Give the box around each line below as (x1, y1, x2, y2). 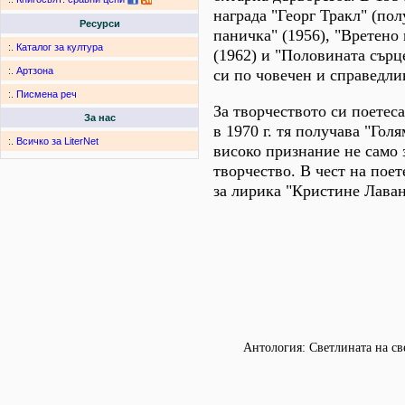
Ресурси (79, 18, 120, 30)
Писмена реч (16, 89, 77, 100)
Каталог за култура (16, 42, 103, 53)
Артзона (16, 65, 53, 77)
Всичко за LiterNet (16, 136, 99, 147)
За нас (83, 112, 116, 124)
